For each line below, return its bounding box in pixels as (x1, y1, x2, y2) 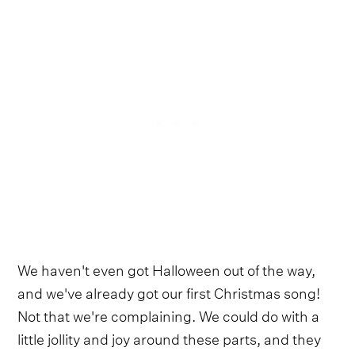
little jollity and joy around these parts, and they (17, 326, 322, 349)
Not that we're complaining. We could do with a (17, 303, 320, 326)
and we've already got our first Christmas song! (17, 280, 321, 303)
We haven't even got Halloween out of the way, (17, 257, 316, 281)
